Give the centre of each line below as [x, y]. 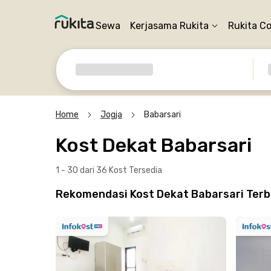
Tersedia [145, 170]
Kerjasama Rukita [169, 26]
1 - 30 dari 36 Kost [92, 170]
